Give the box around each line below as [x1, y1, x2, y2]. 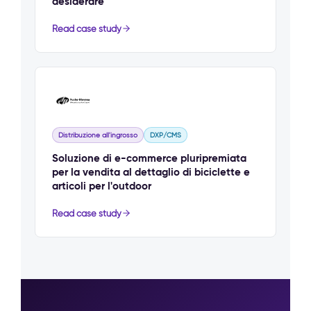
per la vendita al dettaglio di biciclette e [52, 165, 250, 178]
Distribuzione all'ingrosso [58, 130, 137, 140]
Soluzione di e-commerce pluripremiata [52, 151, 246, 165]
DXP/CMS [150, 130, 181, 140]
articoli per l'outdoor [52, 178, 151, 192]
